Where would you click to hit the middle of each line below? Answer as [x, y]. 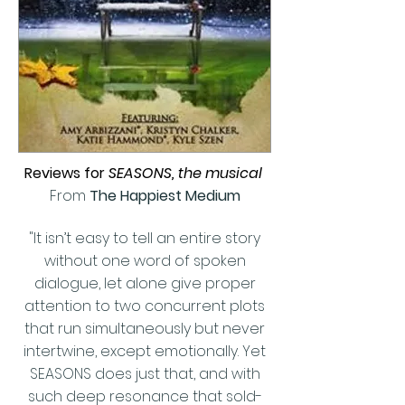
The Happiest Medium [165, 196]
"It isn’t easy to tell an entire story [145, 238]
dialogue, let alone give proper [145, 283]
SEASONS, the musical [187, 173]
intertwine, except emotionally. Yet [145, 351]
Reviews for [66, 173]
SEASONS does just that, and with [145, 374]
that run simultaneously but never [145, 329]
